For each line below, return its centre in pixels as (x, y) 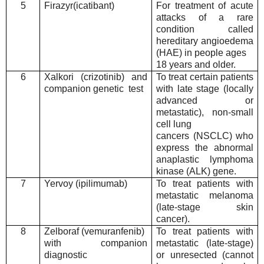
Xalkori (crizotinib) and (96, 77)
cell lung (174, 124)
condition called (205, 29)
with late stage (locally (205, 89)
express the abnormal (205, 148)
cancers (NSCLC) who (205, 136)
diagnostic (66, 255)
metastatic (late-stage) (205, 243)
